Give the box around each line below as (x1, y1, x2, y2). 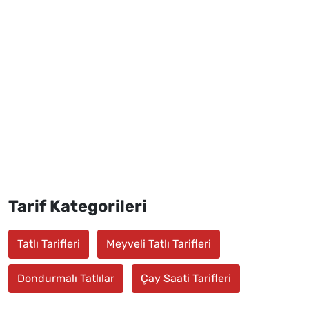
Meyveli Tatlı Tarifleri (106, 237, 211, 250)
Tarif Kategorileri (8, 196, 147, 216)
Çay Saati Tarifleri (141, 271, 231, 285)
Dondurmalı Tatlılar (17, 271, 114, 285)
